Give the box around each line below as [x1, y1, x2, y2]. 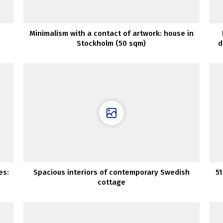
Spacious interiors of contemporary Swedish [33, 168, 190, 177]
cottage [97, 178, 125, 187]
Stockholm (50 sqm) [77, 39, 146, 48]
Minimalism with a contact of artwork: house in [29, 29, 194, 38]
